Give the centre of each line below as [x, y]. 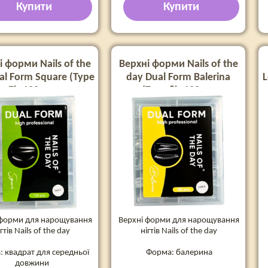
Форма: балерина [179, 252]
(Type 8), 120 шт [178, 91]
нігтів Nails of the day [179, 231]
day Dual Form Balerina [178, 77]
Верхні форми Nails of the [178, 64]
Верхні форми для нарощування [179, 220]
